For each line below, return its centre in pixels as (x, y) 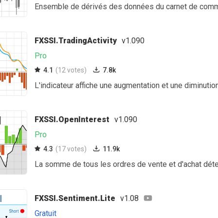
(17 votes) (71, 149)
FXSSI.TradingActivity (76, 41)
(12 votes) (71, 70)
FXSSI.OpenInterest (72, 119)
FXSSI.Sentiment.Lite (75, 198)
